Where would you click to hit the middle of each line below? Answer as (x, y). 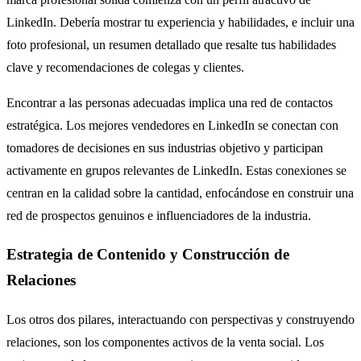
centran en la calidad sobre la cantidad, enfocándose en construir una (180, 193)
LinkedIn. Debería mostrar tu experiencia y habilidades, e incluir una (180, 22)
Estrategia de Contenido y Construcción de (148, 255)
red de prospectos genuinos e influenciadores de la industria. (159, 215)
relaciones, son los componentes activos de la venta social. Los (165, 342)
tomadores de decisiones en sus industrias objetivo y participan (165, 147)
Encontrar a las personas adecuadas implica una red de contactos (170, 102)
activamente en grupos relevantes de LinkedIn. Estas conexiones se (176, 170)
